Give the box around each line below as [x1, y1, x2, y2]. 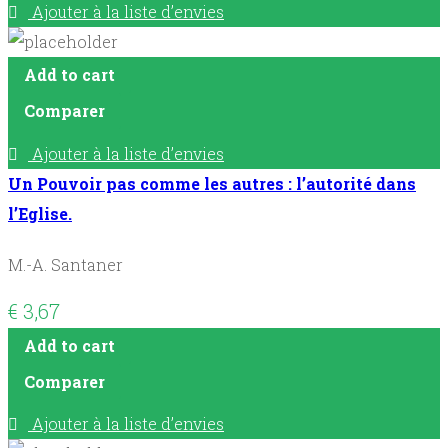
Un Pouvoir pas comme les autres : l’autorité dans [8, 172, 416, 194]
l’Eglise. [8, 202, 72, 224]
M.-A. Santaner [8, 253, 123, 275]
